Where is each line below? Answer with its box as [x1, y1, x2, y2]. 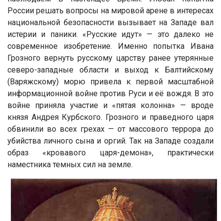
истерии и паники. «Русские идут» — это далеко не [7, 30, 214, 39]
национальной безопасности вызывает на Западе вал [7, 18, 214, 27]
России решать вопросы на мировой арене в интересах [7, 6, 214, 15]
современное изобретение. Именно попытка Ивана [7, 41, 214, 51]
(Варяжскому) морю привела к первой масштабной [7, 77, 214, 86]
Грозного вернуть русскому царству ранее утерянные [7, 53, 214, 63]
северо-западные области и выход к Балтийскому [7, 65, 214, 74]
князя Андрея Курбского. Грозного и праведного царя [7, 112, 214, 122]
